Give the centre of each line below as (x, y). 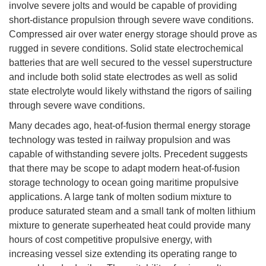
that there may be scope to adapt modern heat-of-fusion (124, 168)
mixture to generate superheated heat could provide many (130, 225)
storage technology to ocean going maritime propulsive (124, 182)
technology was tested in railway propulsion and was (120, 140)
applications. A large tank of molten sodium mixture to (120, 197)
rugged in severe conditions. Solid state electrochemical (126, 48)
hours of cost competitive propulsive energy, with (110, 239)
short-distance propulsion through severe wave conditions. (131, 20)
